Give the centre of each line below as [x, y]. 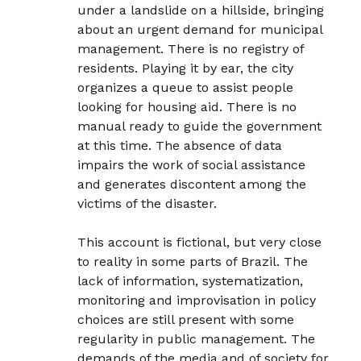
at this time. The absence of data [180, 145]
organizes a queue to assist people [186, 87]
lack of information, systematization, [191, 280]
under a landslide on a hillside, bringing [201, 10]
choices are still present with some [186, 319]
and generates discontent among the [192, 184]
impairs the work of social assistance [192, 164]
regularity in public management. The [197, 338]
